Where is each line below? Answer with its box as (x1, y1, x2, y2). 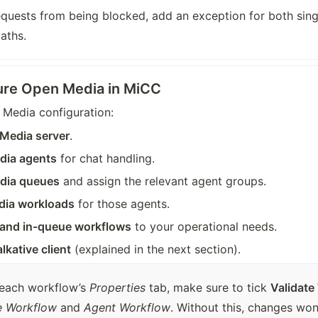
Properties (89, 280, 146, 295)
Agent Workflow (83, 300, 170, 315)
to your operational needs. (131, 219, 278, 234)
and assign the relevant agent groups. (60, 174, 267, 189)
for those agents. (75, 197, 170, 212)
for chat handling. (57, 151, 155, 166)
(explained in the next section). (71, 242, 241, 257)
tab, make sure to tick (145, 280, 270, 295)
